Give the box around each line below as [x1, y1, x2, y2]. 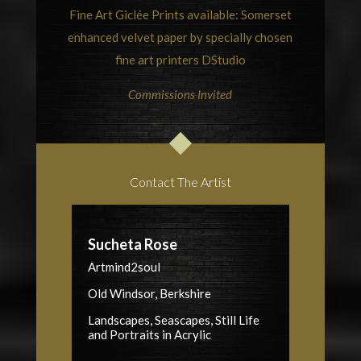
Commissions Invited [128, 86, 233, 102]
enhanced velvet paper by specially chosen [68, 29, 293, 44]
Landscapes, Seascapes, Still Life [87, 312, 259, 327]
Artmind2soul [87, 259, 160, 274]
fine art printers [114, 52, 201, 67]
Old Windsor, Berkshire [87, 285, 211, 301]
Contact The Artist [129, 173, 231, 189]
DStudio [201, 52, 246, 67]
